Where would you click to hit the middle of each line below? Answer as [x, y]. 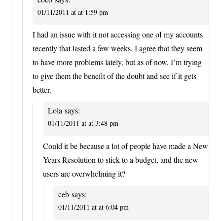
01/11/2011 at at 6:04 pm [93, 207]
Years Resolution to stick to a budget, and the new [121, 159]
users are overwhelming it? [84, 173]
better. [42, 90]
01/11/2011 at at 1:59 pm [73, 12]
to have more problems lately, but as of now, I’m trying [117, 62]
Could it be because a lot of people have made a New [126, 146]
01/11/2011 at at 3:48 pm [83, 123]
